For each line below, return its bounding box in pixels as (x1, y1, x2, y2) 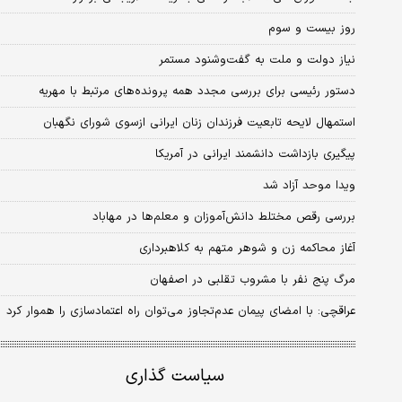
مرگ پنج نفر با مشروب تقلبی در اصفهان (150, 270, 355, 289)
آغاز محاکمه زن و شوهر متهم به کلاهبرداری (139, 239, 355, 258)
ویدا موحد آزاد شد (263, 176, 355, 195)
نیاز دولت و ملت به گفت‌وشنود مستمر (159, 50, 355, 69)
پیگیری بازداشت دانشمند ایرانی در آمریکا (155, 144, 355, 163)
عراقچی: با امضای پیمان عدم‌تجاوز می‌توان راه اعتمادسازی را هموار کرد (6, 301, 355, 320)
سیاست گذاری (126, 363, 225, 390)
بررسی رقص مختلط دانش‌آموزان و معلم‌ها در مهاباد (92, 207, 355, 226)
